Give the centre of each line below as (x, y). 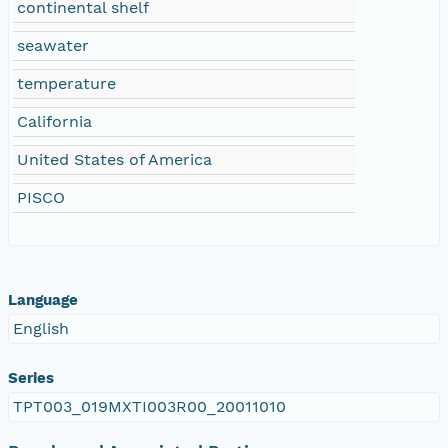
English (41, 328)
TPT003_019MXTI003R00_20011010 (149, 406)
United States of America (114, 159)
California (54, 121)
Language (43, 299)
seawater (53, 45)
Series (31, 377)
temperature (66, 83)
